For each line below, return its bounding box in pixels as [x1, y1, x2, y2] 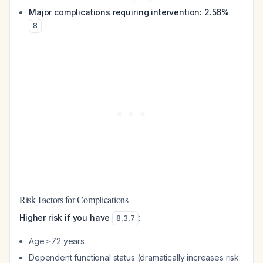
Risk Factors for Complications [19, 193, 129, 205]
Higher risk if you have [19, 213, 110, 222]
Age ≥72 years [29, 236, 85, 246]
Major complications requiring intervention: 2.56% [29, 7, 230, 17]
